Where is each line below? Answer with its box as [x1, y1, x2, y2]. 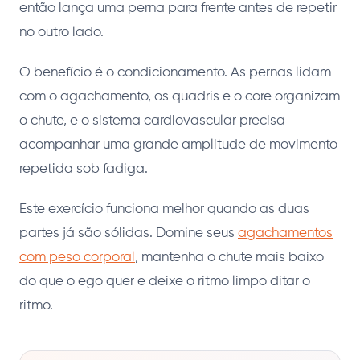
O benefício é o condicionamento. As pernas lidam [19, 65, 331, 80]
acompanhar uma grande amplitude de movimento [19, 137, 337, 152]
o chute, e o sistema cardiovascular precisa [19, 113, 285, 128]
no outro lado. [19, 25, 104, 39]
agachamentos [238, 226, 333, 240]
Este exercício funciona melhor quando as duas [19, 202, 309, 216]
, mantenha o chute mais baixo [135, 250, 324, 264]
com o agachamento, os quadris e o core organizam [19, 89, 340, 104]
